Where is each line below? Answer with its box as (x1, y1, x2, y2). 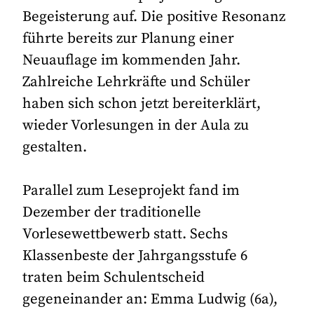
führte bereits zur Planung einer (22, 29, 235, 48)
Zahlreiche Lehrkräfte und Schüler (22, 72, 251, 91)
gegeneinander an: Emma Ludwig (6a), (22, 289, 278, 308)
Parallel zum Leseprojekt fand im (22, 181, 240, 200)
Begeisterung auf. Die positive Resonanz (22, 7, 286, 26)
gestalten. (22, 137, 88, 156)
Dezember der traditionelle (22, 203, 202, 221)
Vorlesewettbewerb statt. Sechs (22, 224, 228, 243)
